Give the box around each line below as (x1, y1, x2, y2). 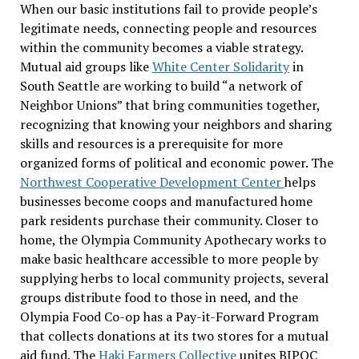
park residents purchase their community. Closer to (19, 212, 318, 230)
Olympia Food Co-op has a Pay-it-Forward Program (19, 308, 319, 326)
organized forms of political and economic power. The (19, 154, 333, 172)
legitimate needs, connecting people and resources (19, 19, 317, 38)
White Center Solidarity (151, 58, 289, 76)
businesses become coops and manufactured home (19, 192, 313, 211)
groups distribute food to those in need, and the (19, 288, 298, 307)
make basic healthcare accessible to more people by (19, 250, 318, 268)
